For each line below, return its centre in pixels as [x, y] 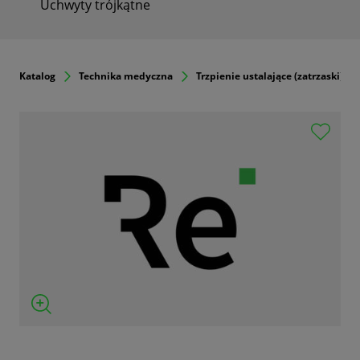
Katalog [37, 76]
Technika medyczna [126, 76]
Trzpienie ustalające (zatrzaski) [270, 76]
